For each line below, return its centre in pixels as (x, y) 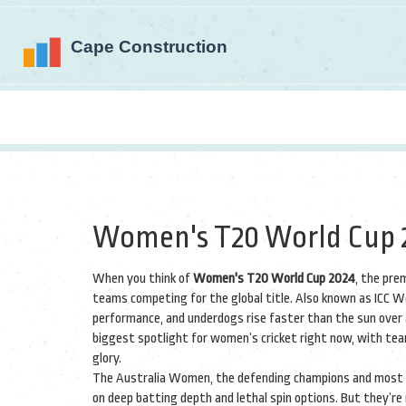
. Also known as (332, 299)
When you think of (143, 279)
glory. (107, 358)
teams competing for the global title (191, 299)
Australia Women (163, 378)
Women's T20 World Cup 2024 (274, 279)
